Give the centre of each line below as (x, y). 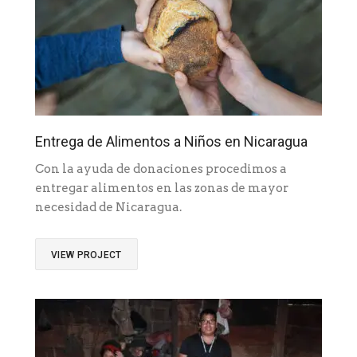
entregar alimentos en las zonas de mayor (162, 188)
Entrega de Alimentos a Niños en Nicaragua (171, 142)
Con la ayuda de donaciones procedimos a (161, 169)
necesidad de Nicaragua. (111, 208)
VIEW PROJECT (86, 255)
